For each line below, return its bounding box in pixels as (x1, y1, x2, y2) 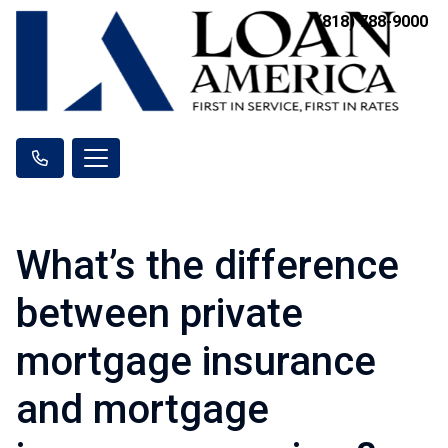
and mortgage (16, 385, 269, 433)
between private (16, 289, 303, 337)
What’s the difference (16, 241, 399, 289)
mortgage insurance (16, 337, 376, 385)
